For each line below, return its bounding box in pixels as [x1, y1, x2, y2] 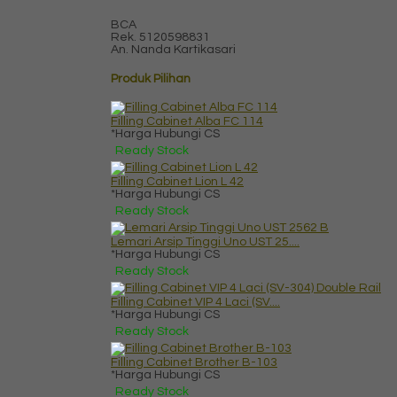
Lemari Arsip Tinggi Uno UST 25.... [111, 236, 300, 249]
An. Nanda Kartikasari [111, 43, 236, 57]
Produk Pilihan [111, 72, 191, 85]
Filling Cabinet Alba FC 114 [111, 115, 263, 128]
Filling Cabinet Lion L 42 [111, 175, 244, 189]
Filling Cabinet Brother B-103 [111, 356, 277, 370]
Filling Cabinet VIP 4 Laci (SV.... [111, 296, 280, 309]
